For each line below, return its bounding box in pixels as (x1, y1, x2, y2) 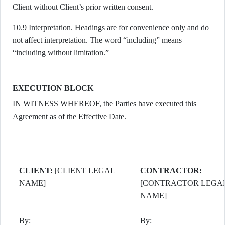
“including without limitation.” (13, 48, 109, 57)
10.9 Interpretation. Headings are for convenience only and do (13, 23, 209, 32)
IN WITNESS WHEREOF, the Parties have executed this (13, 99, 196, 108)
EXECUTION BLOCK (13, 84, 93, 92)
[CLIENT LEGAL (53, 166, 116, 175)
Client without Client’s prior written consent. (13, 3, 153, 11)
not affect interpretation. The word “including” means (13, 36, 182, 44)
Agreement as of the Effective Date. (13, 112, 126, 121)
